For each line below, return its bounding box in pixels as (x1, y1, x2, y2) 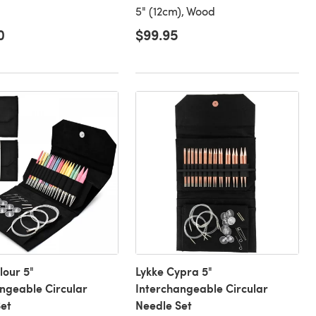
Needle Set (135, 297, 192, 314)
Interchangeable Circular (135, 280, 268, 297)
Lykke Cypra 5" (135, 263, 212, 280)
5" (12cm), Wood (135, 4, 215, 19)
